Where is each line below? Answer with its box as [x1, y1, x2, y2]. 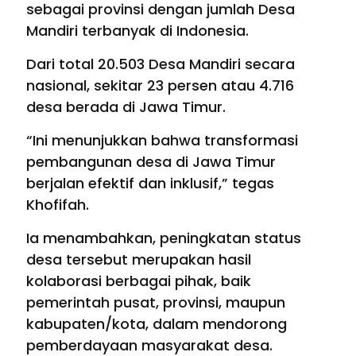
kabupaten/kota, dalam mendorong [26, 314, 287, 335]
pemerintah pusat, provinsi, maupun [26, 292, 285, 313]
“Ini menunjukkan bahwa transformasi [26, 130, 298, 151]
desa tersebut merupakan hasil [26, 250, 251, 270]
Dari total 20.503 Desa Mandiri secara [26, 54, 295, 75]
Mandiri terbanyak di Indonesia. [26, 21, 253, 41]
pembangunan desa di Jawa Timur [26, 152, 276, 172]
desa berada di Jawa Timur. [26, 97, 230, 118]
